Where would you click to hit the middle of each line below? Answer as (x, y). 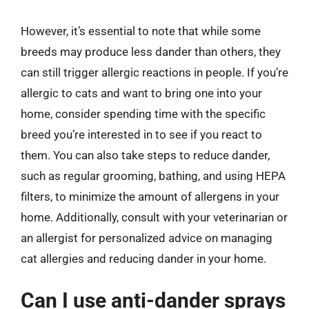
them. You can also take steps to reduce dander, (145, 155)
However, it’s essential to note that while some (141, 31)
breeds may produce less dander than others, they (151, 51)
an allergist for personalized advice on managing (147, 238)
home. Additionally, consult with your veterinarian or (154, 217)
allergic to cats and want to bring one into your (141, 93)
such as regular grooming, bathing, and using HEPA (153, 176)
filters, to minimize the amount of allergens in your (150, 196)
